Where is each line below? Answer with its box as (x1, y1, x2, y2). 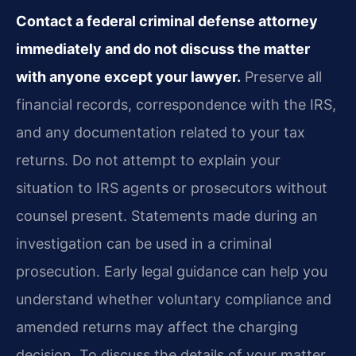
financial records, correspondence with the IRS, (16, 96, 336, 114)
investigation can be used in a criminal (16, 235, 272, 253)
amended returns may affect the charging (16, 319, 298, 336)
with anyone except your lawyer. (16, 68, 241, 86)
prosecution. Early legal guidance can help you (16, 263, 327, 281)
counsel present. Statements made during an (16, 207, 318, 225)
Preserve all (241, 68, 322, 86)
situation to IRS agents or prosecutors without (16, 180, 327, 197)
